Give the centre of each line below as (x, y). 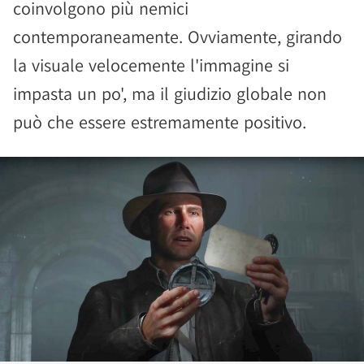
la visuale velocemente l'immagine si (151, 65)
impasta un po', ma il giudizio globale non (170, 93)
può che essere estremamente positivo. (160, 122)
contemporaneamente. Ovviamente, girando (178, 37)
